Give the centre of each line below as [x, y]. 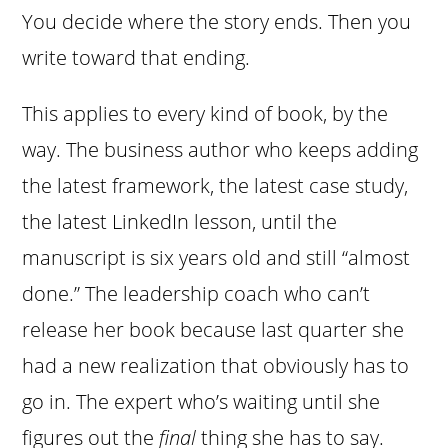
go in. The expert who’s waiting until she [201, 402]
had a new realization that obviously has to [216, 366]
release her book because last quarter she [213, 330]
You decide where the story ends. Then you [217, 22]
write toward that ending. [136, 58]
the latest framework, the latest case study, [215, 186]
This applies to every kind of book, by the [205, 114]
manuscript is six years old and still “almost [216, 258]
